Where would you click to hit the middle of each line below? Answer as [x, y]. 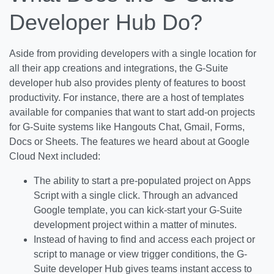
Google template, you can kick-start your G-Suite [138, 210]
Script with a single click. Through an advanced [136, 195]
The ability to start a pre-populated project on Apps [142, 181]
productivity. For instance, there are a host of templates [127, 98]
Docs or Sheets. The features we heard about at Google [129, 142]
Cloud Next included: [55, 156]
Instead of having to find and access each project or [144, 239]
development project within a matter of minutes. [135, 225]
